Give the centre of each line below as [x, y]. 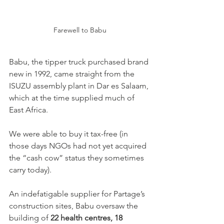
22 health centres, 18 [87, 217]
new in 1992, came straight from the [73, 73]
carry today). [30, 169]
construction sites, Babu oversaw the [74, 205]
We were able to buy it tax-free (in [69, 133]
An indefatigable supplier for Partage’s [78, 193]
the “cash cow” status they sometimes [77, 157]
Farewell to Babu [80, 30]
